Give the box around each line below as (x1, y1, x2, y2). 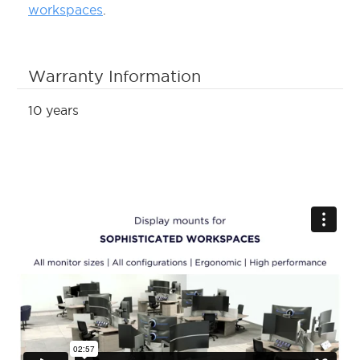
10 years (28, 103, 79, 118)
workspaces (28, 2, 103, 18)
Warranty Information (28, 67, 201, 86)
